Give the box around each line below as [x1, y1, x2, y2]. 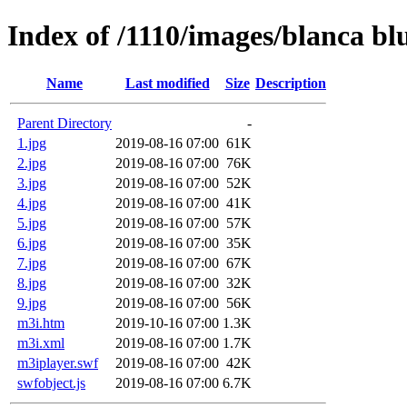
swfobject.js [17, 374, 85, 391]
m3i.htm [17, 314, 65, 331]
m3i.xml [17, 334, 65, 351]
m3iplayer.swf [17, 354, 98, 371]
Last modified [124, 74, 210, 91]
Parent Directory [17, 114, 112, 131]
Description [255, 74, 326, 91]
